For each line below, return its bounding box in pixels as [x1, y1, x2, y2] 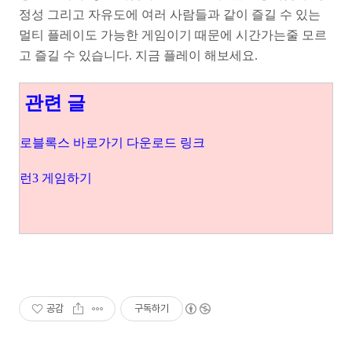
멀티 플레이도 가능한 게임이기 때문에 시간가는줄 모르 [19, 27, 327, 42]
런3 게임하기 [20, 170, 92, 185]
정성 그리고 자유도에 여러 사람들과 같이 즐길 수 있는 [19, 7, 321, 21]
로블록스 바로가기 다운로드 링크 [20, 135, 205, 149]
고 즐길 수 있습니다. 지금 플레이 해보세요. [19, 48, 258, 62]
